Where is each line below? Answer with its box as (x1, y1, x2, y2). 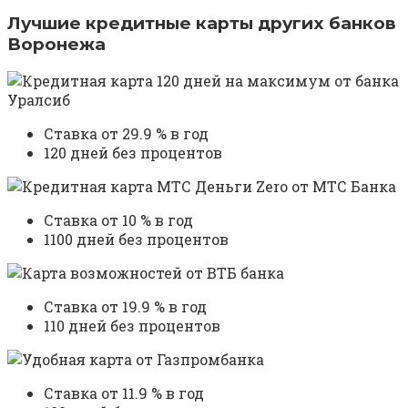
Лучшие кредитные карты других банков (7, 12, 396, 34)
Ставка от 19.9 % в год (44, 297, 207, 317)
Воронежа (7, 33, 106, 55)
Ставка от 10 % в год (44, 210, 193, 230)
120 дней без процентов (44, 143, 222, 163)
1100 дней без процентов (44, 229, 229, 250)
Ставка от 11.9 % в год (44, 383, 204, 403)
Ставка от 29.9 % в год (44, 124, 209, 144)
